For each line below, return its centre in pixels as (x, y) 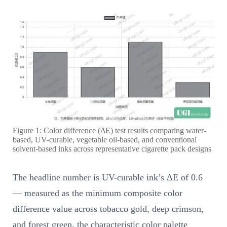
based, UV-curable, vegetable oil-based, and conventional (105, 140)
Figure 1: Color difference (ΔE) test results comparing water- (109, 131)
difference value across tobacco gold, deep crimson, (108, 209)
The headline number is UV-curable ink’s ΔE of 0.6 (108, 177)
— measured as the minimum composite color (98, 193)
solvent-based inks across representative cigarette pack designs (112, 149)
